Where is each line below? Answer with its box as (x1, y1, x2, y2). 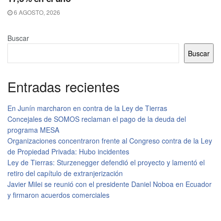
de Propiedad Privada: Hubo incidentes (7, 146, 129, 156)
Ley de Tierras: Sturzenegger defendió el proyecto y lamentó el (7, 157, 205, 167)
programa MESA (7, 124, 59, 135)
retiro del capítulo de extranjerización (7, 168, 123, 178)
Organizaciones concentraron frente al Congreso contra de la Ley (7, 135, 212, 146)
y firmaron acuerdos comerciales (7, 189, 110, 200)
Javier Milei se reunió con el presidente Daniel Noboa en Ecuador (7, 179, 212, 189)
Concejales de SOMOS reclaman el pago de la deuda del (7, 113, 186, 124)
